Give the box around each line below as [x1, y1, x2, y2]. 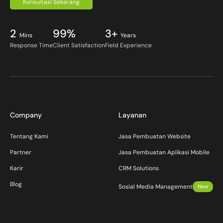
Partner [10, 148, 31, 157]
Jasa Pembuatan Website [118, 132, 191, 141]
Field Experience [105, 41, 152, 50]
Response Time [10, 41, 53, 50]
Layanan [118, 111, 146, 120]
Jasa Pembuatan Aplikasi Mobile [118, 148, 210, 157]
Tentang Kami [10, 132, 48, 141]
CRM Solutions [118, 164, 159, 173]
